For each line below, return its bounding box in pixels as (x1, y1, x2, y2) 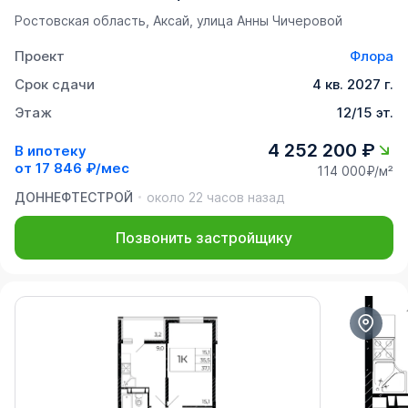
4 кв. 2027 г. (312, 76, 393, 94)
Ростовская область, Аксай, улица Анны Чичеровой (15, 13, 342, 29)
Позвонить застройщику (116, 229, 292, 248)
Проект (15, 47, 65, 66)
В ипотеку (15, 141, 87, 159)
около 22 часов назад (147, 189, 284, 206)
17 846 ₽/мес (36, 158, 129, 177)
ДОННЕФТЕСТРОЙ (15, 189, 133, 206)
